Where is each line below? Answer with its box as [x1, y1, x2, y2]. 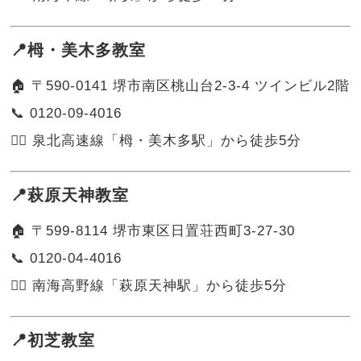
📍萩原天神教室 [10, 185, 130, 204]
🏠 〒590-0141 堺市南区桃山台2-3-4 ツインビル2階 [10, 77, 351, 93]
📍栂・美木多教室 [10, 40, 147, 59]
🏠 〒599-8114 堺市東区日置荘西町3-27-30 [10, 222, 296, 239]
